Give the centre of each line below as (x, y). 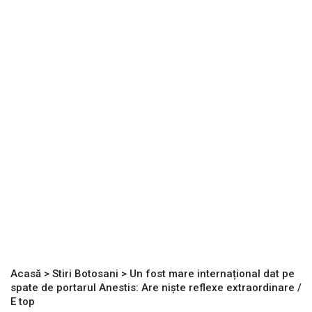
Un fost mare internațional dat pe (212, 274)
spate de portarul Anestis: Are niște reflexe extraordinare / (156, 288)
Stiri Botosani (85, 274)
